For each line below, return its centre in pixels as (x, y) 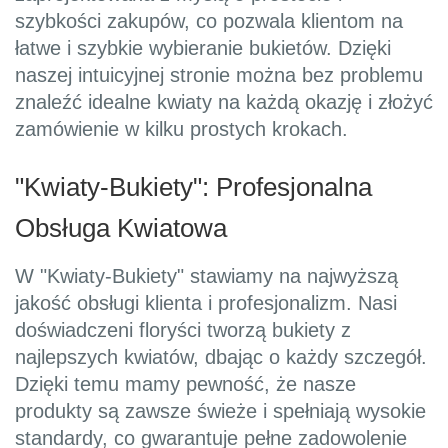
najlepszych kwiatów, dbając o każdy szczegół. (221, 357)
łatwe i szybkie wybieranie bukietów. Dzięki (203, 48)
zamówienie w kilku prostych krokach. (181, 129)
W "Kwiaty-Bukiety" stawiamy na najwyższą (206, 276)
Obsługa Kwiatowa (121, 228)
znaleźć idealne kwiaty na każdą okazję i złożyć (224, 102)
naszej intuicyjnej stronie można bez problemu (219, 75)
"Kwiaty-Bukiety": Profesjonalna (193, 187)
